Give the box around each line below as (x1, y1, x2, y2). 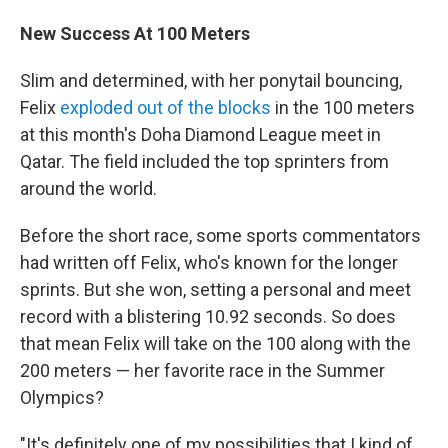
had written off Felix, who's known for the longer (20, 252, 398, 274)
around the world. (20, 178, 157, 200)
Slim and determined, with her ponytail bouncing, (20, 70, 402, 92)
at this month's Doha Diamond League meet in (20, 124, 381, 146)
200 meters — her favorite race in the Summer (20, 360, 385, 382)
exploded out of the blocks (60, 97, 271, 119)
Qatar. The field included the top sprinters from (20, 151, 389, 173)
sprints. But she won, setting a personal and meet (20, 279, 411, 301)
